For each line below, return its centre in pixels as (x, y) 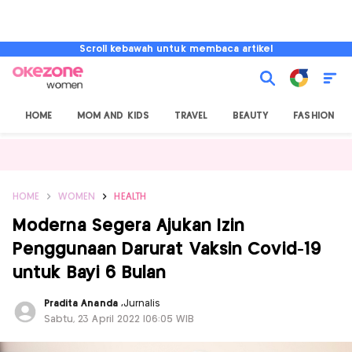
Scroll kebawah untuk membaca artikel (176, 49)
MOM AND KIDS (113, 116)
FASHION (313, 116)
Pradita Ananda (82, 304)
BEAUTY (251, 116)
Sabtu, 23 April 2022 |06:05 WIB (119, 319)
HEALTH (130, 197)
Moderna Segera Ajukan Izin (129, 226)
